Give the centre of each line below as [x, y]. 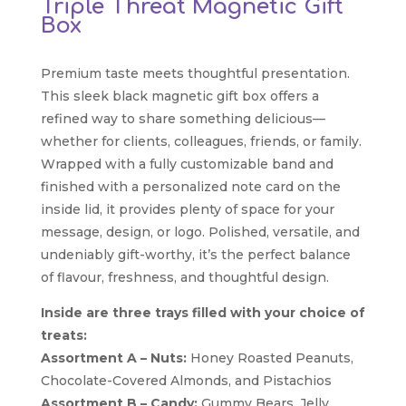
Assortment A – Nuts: [113, 358]
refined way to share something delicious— [183, 119]
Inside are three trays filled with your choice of [203, 313]
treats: [63, 336]
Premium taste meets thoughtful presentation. [195, 74]
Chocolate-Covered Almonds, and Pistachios [186, 381]
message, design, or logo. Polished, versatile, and [200, 232]
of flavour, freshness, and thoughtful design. [184, 278]
